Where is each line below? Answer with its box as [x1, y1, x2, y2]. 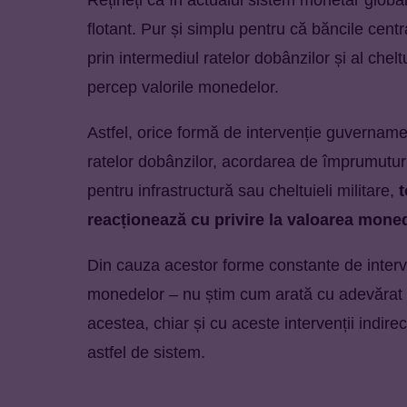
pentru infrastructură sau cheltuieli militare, [87, 181, 394, 200]
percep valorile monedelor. [87, 77, 283, 96]
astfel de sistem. [87, 342, 205, 362]
